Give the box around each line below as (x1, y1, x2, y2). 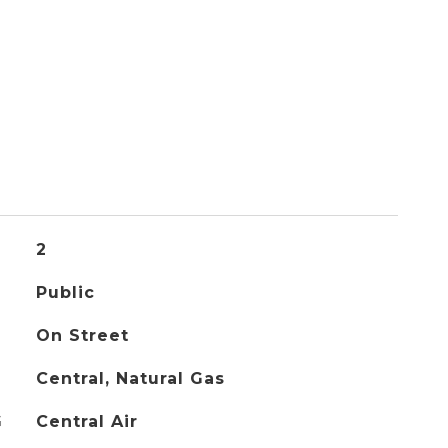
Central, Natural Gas (35, 369, 225, 388)
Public (35, 283, 95, 302)
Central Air (35, 412, 138, 431)
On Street (35, 326, 129, 345)
